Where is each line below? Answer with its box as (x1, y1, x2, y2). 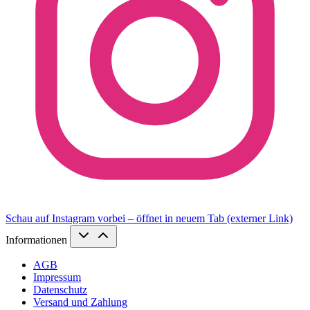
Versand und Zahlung (33, 295, 127, 308)
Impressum (33, 271, 81, 283)
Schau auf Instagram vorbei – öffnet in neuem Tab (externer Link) (6, 212, 293, 224)
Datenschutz (33, 283, 87, 295)
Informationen (6, 233, 70, 246)
